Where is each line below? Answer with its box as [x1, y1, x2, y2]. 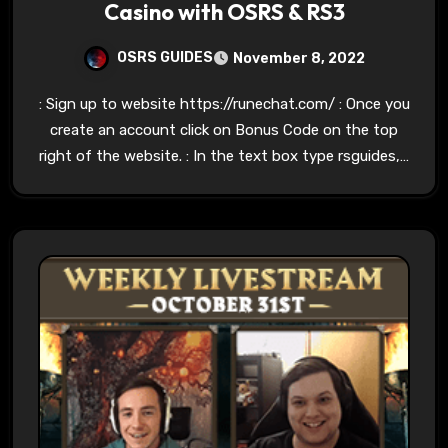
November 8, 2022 [233, 49, 365, 67]
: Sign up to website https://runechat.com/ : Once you [38, 94, 410, 113]
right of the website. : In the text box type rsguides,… [39, 146, 409, 165]
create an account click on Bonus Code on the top [50, 120, 398, 139]
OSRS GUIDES [117, 48, 213, 66]
